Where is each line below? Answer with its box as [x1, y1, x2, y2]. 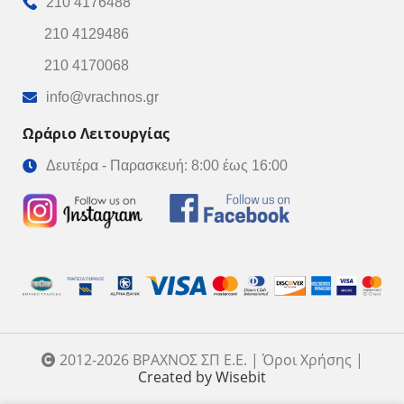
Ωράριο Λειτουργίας [23, 123, 170, 143]
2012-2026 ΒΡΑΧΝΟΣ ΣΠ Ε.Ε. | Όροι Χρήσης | [55, 350, 363, 371]
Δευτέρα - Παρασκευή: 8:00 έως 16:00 [46, 157, 288, 173]
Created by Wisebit [138, 367, 266, 388]
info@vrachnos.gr [46, 88, 159, 105]
